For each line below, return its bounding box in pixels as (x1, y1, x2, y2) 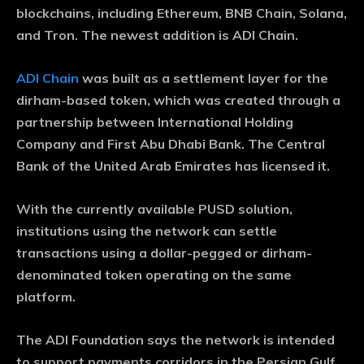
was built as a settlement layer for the (79, 70, 328, 87)
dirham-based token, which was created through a (16, 92, 340, 109)
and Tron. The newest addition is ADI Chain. (16, 27, 298, 44)
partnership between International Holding (16, 114, 293, 131)
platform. (16, 288, 76, 305)
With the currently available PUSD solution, (16, 201, 292, 218)
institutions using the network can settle (16, 223, 277, 240)
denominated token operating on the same (16, 266, 292, 284)
